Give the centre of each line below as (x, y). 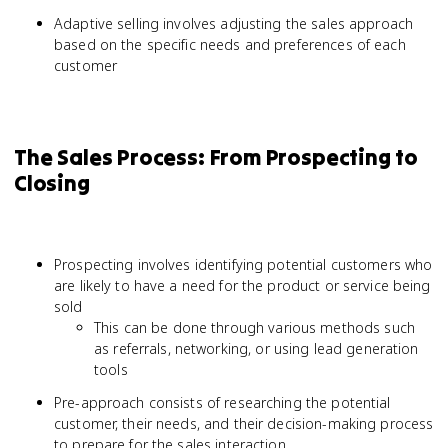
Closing (52, 183)
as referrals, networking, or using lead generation (256, 348)
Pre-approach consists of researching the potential (222, 402)
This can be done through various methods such (254, 327)
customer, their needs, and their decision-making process (244, 423)
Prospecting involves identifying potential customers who (243, 264)
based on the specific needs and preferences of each (230, 44)
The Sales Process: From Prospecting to (216, 157)
